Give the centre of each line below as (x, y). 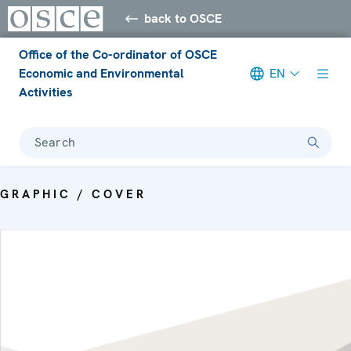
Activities (46, 92)
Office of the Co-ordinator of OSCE (118, 54)
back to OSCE (183, 18)
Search (55, 142)
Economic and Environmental (101, 73)
